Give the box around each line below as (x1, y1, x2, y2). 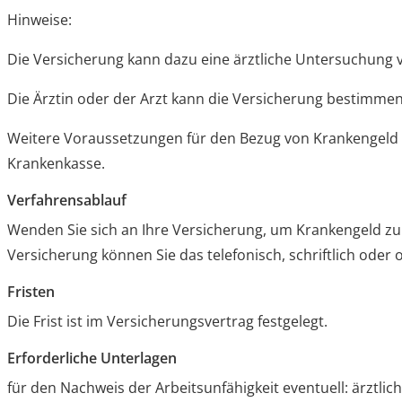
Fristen (7, 282, 56, 302)
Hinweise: (7, 10, 73, 31)
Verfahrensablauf (7, 190, 127, 211)
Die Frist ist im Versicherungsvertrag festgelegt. (7, 311, 328, 332)
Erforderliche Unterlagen (7, 348, 178, 369)
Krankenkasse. (7, 153, 106, 174)
